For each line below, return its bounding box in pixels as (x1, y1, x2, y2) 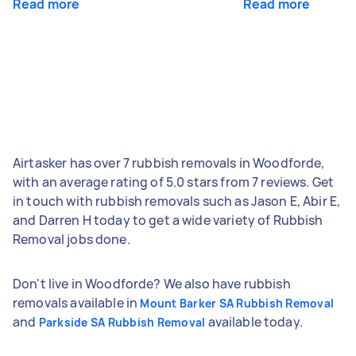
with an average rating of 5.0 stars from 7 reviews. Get (13, 172, 335, 191)
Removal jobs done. (13, 230, 130, 248)
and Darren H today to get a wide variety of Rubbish (13, 211, 323, 229)
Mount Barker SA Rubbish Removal (140, 295, 335, 311)
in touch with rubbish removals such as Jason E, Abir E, (13, 192, 341, 210)
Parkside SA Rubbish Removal (38, 314, 206, 330)
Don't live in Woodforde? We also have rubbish (13, 274, 291, 292)
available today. (205, 312, 303, 331)
